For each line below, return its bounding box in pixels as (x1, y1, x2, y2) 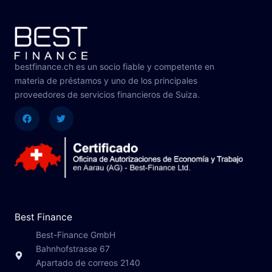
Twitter (60, 104, 91, 117)
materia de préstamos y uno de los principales (15, 75, 197, 86)
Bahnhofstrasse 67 (35, 243, 110, 254)
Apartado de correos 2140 (35, 257, 140, 268)
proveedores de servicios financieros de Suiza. (15, 89, 200, 100)
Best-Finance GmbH (35, 229, 115, 240)
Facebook (25, 104, 68, 117)
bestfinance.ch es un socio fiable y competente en (15, 61, 214, 72)
